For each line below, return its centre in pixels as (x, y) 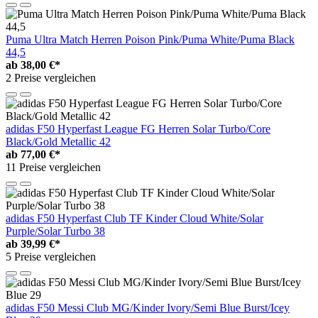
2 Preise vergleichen (51, 77)
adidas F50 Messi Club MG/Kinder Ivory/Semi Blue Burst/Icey (148, 307)
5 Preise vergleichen (51, 256)
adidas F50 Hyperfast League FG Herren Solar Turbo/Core (138, 128)
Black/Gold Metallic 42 (58, 141)
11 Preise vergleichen (53, 167)
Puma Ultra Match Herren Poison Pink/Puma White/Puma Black (150, 39)
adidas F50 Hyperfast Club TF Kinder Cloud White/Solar (135, 218)
